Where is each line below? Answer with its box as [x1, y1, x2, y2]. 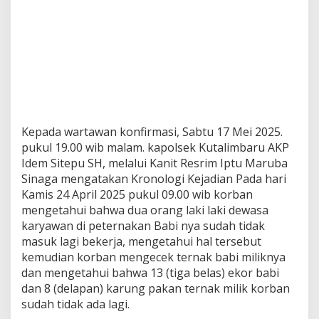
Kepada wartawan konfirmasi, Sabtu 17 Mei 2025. [21, 124, 283, 140]
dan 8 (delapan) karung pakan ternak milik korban [21, 281, 290, 296]
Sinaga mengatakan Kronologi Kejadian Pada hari [21, 171, 286, 187]
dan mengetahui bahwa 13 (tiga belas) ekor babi [21, 265, 279, 281]
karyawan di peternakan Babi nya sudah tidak [21, 218, 265, 234]
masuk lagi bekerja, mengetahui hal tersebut [21, 234, 261, 249]
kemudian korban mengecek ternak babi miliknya [21, 249, 286, 265]
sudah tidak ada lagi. [21, 296, 130, 312]
